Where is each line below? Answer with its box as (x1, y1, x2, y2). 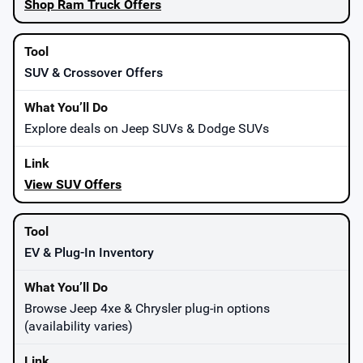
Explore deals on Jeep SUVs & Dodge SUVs (24, 120, 269, 136)
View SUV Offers (24, 176, 122, 192)
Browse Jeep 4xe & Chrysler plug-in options (24, 300, 270, 316)
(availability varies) (24, 318, 133, 334)
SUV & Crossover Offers (24, 64, 163, 80)
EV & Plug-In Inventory (24, 244, 154, 260)
